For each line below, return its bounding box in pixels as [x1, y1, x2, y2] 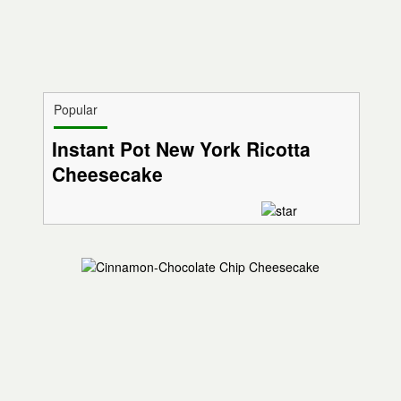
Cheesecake [51, 160, 163, 188]
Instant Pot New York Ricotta [51, 135, 311, 163]
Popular [53, 100, 98, 119]
